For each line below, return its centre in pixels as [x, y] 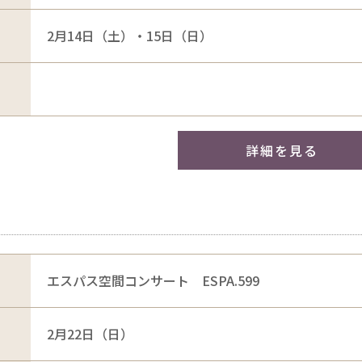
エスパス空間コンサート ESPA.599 [153, 280]
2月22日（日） [90, 333]
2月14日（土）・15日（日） [129, 35]
